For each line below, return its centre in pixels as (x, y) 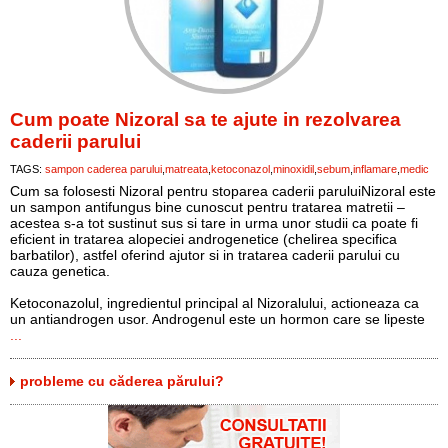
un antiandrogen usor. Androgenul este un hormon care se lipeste (217, 319)
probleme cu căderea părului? (122, 381)
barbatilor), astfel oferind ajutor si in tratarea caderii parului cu (205, 255)
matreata (186, 169)
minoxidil (293, 169)
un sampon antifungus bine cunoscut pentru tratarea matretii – (207, 207)
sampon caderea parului (103, 169)
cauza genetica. (60, 271)
